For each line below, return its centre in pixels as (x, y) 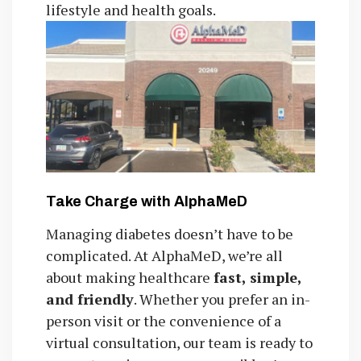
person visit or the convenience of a (163, 321)
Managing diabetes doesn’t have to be (169, 234)
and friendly (89, 299)
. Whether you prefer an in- (222, 299)
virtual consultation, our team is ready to (179, 343)
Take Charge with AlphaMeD (146, 201)
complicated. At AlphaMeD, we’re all (164, 256)
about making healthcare (129, 278)
